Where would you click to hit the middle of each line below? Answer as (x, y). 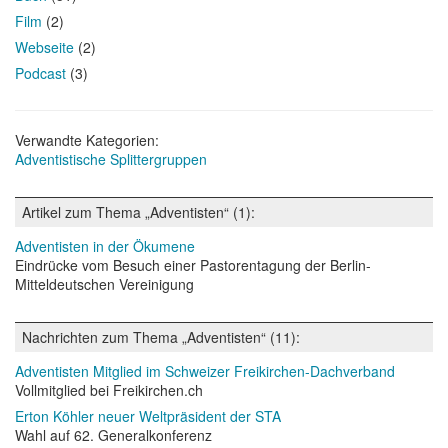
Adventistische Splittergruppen (111, 158)
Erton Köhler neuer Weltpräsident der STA (148, 415)
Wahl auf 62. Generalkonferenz (113, 434)
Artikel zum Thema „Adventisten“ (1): (138, 211)
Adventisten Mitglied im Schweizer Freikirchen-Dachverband (205, 370)
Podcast (40, 72)
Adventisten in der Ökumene (105, 245)
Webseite (44, 46)
